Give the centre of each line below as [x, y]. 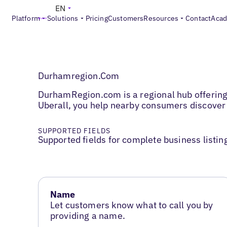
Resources [161, 18]
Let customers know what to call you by [131, 205]
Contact [198, 18]
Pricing [97, 18]
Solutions [63, 18]
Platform [26, 18]
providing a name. [87, 216]
